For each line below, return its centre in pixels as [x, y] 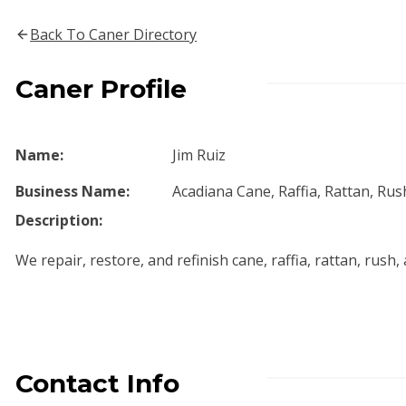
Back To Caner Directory [114, 34]
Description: [59, 220]
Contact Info [98, 383]
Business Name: [73, 191]
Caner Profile [101, 89]
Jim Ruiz [198, 155]
